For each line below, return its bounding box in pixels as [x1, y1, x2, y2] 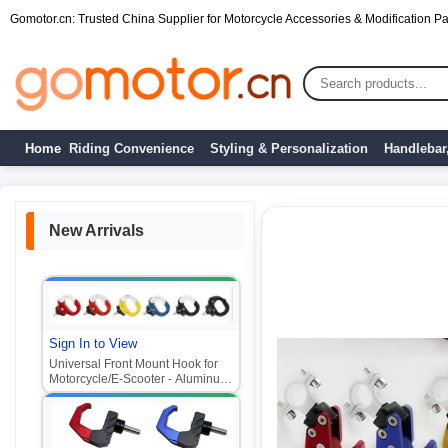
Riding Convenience [69, 140, 194, 156]
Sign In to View [49, 335, 137, 351]
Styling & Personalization [210, 140, 368, 156]
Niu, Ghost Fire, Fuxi [49, 401, 159, 416]
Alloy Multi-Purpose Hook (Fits [49, 386, 213, 401]
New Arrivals [49, 222, 144, 239]
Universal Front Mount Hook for [49, 356, 218, 371]
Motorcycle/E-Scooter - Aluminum [49, 371, 230, 386]
